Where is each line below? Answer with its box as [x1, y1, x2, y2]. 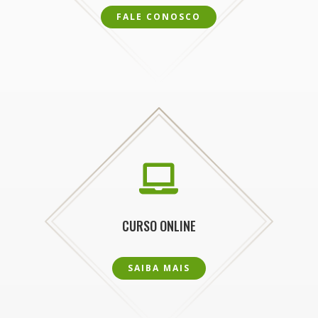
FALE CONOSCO [116, 10, 202, 23]
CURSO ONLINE [121, 216, 196, 235]
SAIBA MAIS [127, 261, 190, 274]
